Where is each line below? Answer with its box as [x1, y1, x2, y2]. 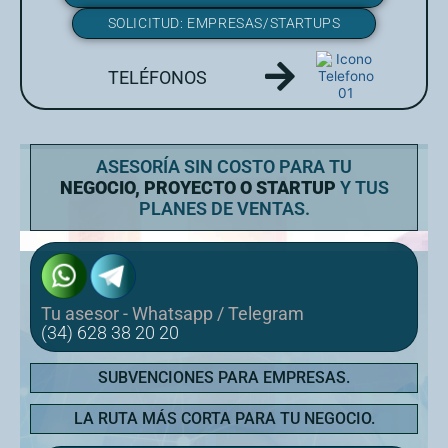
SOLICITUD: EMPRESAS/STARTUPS [107, 15, 341, 31]
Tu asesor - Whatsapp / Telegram [41, 303, 304, 325]
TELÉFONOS [107, 67, 207, 88]
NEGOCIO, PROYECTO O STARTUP [59, 177, 336, 198]
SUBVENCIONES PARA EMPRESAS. [98, 368, 350, 388]
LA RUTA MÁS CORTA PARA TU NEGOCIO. [73, 409, 375, 429]
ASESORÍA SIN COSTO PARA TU [96, 156, 352, 177]
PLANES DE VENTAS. [138, 198, 310, 219]
